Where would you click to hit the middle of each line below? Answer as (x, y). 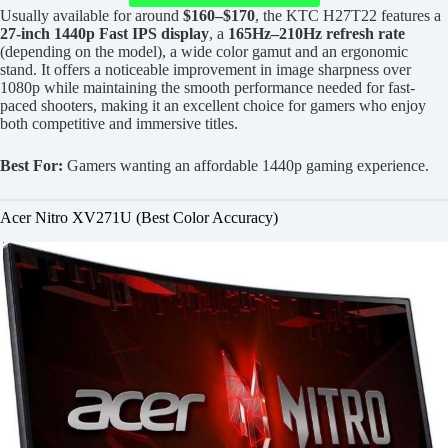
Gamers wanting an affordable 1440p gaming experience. (246, 166)
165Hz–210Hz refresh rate (316, 34)
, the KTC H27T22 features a (348, 16)
